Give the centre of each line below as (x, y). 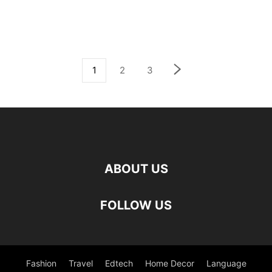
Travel (80, 263)
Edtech (119, 263)
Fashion (41, 263)
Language (226, 263)
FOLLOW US (136, 205)
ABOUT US (136, 169)
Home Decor (169, 263)
